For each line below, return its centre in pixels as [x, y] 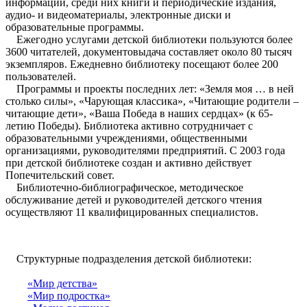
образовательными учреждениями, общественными [126, 138]
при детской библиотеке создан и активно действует [128, 163]
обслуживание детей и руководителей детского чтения [134, 200]
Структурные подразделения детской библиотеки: [128, 259]
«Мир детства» [62, 283]
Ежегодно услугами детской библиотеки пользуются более [149, 39]
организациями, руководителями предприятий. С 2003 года [145, 150]
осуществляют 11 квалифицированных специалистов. [132, 212]
